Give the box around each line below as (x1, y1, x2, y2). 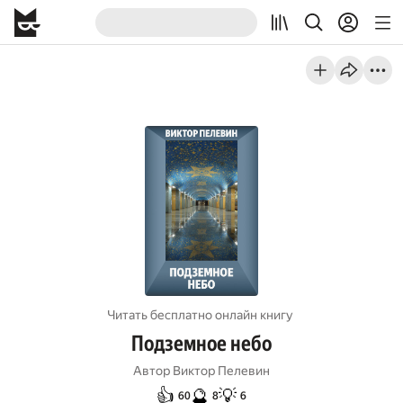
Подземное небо (131, 331, 272, 356)
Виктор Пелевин (173, 363, 270, 378)
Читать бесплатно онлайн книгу (107, 308, 293, 322)
